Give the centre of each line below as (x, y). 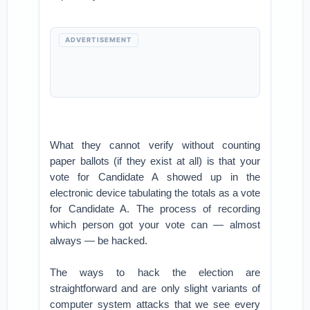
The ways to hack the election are (155, 272)
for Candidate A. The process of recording (155, 209)
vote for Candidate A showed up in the (155, 177)
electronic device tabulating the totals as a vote (155, 193)
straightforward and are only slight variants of (155, 288)
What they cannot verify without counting (155, 145)
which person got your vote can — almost (155, 225)
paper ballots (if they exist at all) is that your (155, 161)
